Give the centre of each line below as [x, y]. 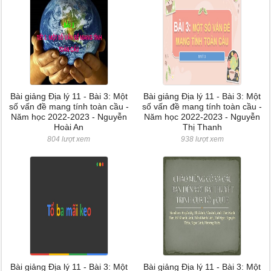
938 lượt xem [202, 139]
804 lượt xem [69, 139]
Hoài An [69, 127]
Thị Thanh [202, 127]
